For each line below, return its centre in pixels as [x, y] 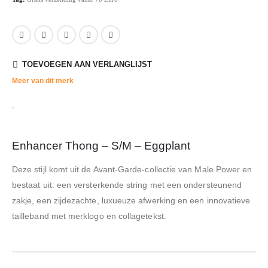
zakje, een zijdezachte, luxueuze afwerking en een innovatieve [131, 201]
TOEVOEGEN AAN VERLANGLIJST [87, 65]
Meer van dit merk [43, 81]
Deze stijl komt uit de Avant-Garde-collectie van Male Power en [132, 170]
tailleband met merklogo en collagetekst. [89, 216]
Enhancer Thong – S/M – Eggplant [101, 146]
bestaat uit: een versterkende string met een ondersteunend [127, 185]
